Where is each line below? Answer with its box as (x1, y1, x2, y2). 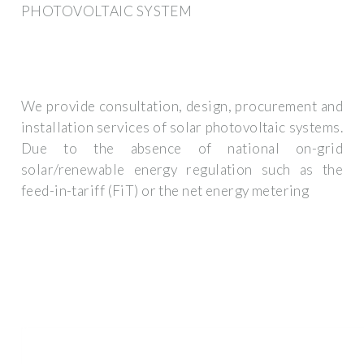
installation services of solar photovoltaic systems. (21, 119, 343, 136)
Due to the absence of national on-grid (21, 140, 343, 158)
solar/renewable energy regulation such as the (21, 161, 343, 179)
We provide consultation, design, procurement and (21, 97, 343, 115)
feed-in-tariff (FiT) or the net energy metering (21, 182, 310, 200)
